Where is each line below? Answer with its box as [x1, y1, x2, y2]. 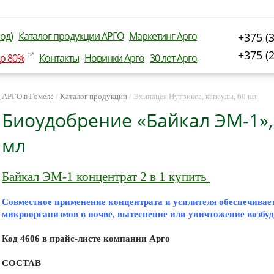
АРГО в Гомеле [2, 92, 54, 101]
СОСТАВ [2, 257, 41, 268]
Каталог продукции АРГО [18, 29, 124, 43]
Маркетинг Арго [129, 29, 198, 43]
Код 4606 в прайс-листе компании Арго [2, 233, 170, 243]
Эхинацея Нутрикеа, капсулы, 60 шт [133, 92, 257, 101]
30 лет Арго [150, 51, 198, 65]
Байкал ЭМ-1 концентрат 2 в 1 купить [2, 169, 210, 184]
